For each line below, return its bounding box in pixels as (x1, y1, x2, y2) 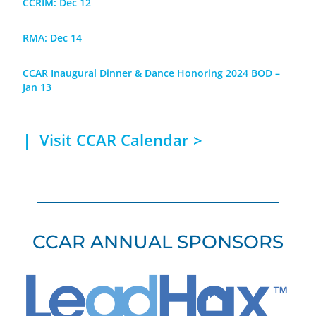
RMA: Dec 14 (23, 31, 83, 45)
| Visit (23, 129, 77, 151)
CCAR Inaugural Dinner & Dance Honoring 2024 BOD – (23, 66, 281, 80)
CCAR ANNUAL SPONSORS (32, 231, 284, 254)
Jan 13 (23, 80, 52, 95)
